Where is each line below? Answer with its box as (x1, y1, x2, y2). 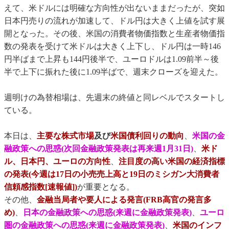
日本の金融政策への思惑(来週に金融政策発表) (23, 208, 192, 217)
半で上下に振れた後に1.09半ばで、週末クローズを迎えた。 (4, 67, 223, 77)
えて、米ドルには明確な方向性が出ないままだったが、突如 (4, 4, 225, 13)
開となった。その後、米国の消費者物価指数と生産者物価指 (4, 29, 225, 38)
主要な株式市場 (37, 131, 94, 141)
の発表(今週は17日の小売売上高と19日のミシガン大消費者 (4, 170, 219, 179)
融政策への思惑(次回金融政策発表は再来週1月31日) (4, 144, 193, 153)
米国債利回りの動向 (110, 131, 184, 141)
